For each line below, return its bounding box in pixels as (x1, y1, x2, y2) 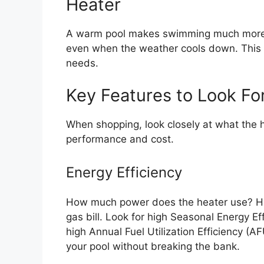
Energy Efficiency (66, 163, 182, 181)
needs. (66, 57, 98, 69)
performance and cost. (66, 133, 174, 146)
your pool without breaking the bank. (66, 240, 240, 252)
